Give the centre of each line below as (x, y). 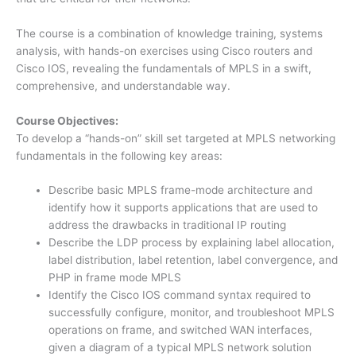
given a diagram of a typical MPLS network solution (180, 348)
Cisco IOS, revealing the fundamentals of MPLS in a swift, (164, 68)
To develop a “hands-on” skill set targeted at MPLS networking (176, 138)
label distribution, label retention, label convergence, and (193, 260)
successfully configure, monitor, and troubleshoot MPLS (192, 313)
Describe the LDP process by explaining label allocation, (192, 243)
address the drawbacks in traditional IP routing (168, 225)
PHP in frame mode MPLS (115, 278)
